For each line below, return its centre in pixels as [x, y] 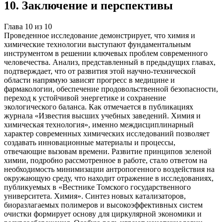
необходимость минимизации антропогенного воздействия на [109, 169]
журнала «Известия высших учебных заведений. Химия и [102, 116]
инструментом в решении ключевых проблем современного [106, 53]
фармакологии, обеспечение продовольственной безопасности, [111, 89]
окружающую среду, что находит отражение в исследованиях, [109, 178]
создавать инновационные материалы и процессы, [90, 142]
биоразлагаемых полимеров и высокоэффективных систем [103, 205]
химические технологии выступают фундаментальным [97, 44]
